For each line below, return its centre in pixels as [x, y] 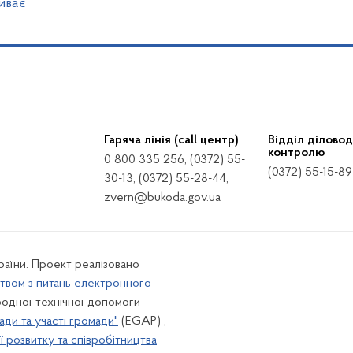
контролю [296, 153]
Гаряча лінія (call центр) [172, 140]
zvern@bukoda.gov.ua [163, 198]
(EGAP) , [142, 321]
